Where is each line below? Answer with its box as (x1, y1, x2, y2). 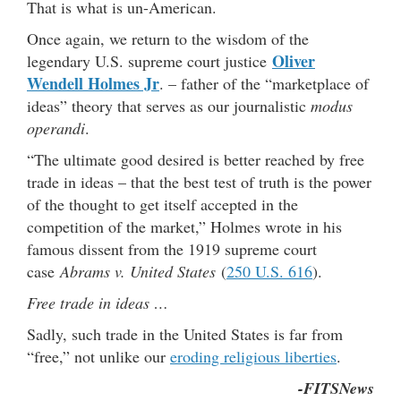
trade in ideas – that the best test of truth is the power (27, 171, 371, 193)
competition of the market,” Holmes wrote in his (27, 216, 342, 238)
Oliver (272, 49, 315, 73)
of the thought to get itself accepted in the (27, 193, 298, 216)
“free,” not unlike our (27, 346, 170, 368)
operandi (27, 117, 85, 140)
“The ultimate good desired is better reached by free (27, 149, 364, 171)
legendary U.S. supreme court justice (27, 50, 272, 73)
